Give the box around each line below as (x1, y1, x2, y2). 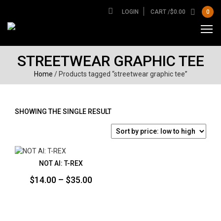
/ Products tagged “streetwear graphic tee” (52, 70, 187, 78)
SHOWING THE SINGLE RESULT (15, 108, 111, 115)
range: (91, 187, 117, 198)
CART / (150, 8, 170, 15)
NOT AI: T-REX (38, 159, 83, 167)
